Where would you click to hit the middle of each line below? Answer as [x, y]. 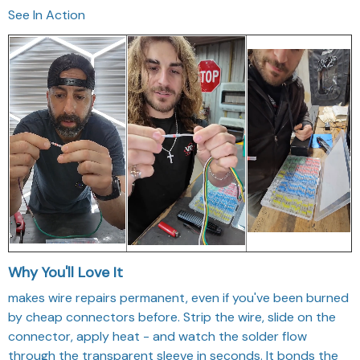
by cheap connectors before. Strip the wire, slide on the [172, 317]
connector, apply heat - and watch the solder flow [157, 336]
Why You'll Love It [65, 272]
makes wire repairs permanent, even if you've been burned [178, 297]
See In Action [47, 14]
